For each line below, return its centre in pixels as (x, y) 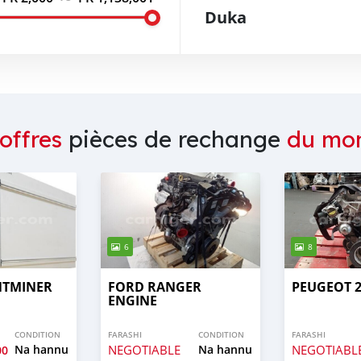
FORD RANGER (155, 287)
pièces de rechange (174, 139)
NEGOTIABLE (144, 350)
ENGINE (133, 301)
